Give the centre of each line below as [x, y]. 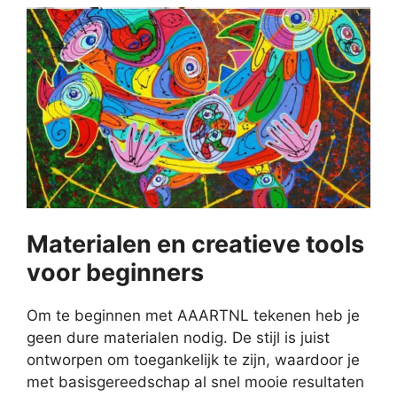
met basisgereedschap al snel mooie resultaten [195, 382]
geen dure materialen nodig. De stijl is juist [178, 338]
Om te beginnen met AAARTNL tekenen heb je [193, 316]
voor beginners [115, 273]
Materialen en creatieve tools [195, 245]
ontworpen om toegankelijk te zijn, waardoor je [193, 360]
